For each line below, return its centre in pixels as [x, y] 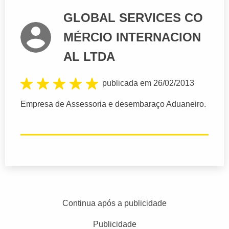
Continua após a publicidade [114, 203]
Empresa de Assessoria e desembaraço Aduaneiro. [113, 104]
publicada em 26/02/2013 [148, 83]
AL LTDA [89, 56]
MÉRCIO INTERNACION [132, 37]
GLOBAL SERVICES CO [133, 17]
